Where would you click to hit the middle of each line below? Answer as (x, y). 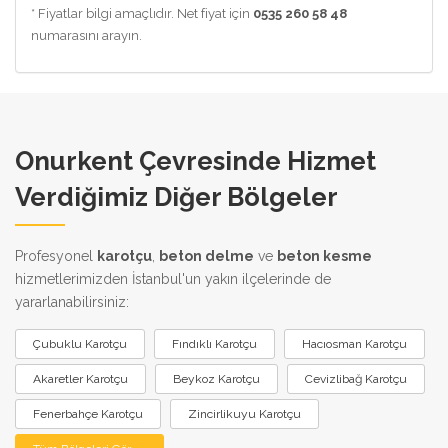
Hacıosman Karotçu (354, 343)
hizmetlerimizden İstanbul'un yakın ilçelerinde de (173, 278)
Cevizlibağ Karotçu (356, 378)
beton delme (206, 255)
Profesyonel (56, 255)
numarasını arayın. (86, 35)
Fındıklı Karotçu (214, 343)
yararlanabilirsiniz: (72, 301)
